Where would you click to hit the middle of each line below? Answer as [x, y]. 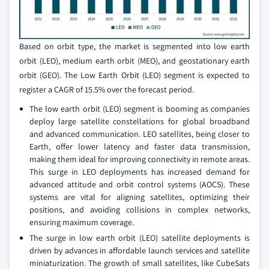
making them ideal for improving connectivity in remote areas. [140, 159]
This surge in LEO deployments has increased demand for [140, 172]
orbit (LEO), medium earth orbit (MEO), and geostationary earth [134, 61]
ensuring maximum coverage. [82, 222]
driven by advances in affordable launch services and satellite [140, 251]
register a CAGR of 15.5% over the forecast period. [107, 90]
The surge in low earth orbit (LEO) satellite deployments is [140, 238]
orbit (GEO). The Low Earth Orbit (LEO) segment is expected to [134, 75]
